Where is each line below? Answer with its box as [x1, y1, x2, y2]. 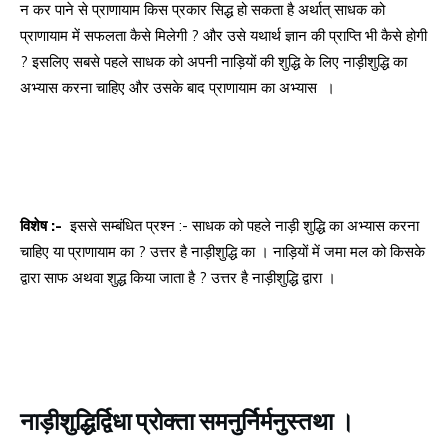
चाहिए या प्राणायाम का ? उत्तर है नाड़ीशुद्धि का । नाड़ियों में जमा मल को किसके [20, 242, 425, 262]
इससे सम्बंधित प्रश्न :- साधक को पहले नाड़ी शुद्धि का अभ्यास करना [66, 216, 419, 236]
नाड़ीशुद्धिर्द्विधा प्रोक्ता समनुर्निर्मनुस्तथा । [20, 402, 354, 438]
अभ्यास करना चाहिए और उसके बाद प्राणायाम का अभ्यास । [20, 78, 335, 98]
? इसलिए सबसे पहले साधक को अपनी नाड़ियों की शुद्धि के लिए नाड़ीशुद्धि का [20, 52, 407, 72]
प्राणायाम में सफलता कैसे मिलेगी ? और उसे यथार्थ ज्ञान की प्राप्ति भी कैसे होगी [20, 26, 427, 46]
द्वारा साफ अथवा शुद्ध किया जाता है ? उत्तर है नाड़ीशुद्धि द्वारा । [20, 268, 336, 288]
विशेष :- [20, 216, 66, 236]
